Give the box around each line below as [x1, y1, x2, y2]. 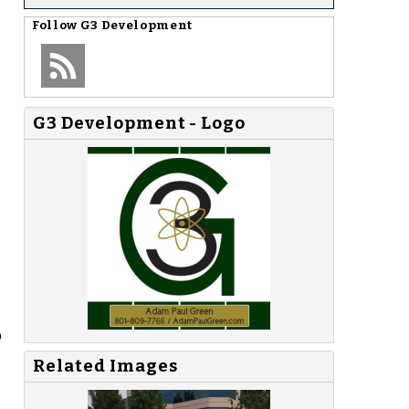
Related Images [33, 356, 178, 377]
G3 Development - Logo [33, 112, 246, 133]
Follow [32, 17, 80, 33]
